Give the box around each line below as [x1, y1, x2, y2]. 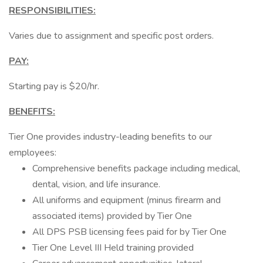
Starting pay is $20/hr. [9, 80, 99, 93]
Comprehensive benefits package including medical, [32, 162, 240, 175]
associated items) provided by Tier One [32, 210, 192, 222]
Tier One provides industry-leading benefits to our [9, 130, 212, 143]
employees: [9, 146, 56, 159]
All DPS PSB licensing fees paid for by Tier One [32, 225, 227, 238]
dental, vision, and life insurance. [32, 178, 160, 191]
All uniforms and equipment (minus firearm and [32, 194, 221, 207]
